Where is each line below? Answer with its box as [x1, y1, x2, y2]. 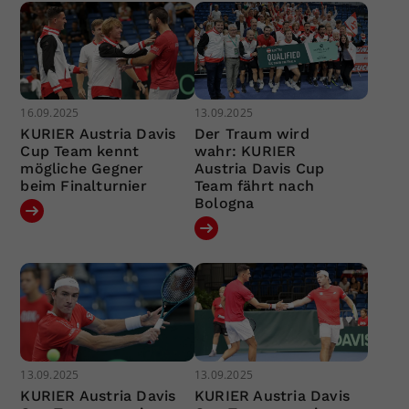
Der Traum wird [194, 125, 309, 143]
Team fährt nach [194, 177, 314, 195]
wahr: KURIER [194, 142, 297, 161]
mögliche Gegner [20, 160, 144, 178]
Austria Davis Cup [194, 160, 325, 178]
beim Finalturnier [20, 177, 147, 195]
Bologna [194, 194, 255, 213]
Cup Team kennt [20, 142, 140, 161]
